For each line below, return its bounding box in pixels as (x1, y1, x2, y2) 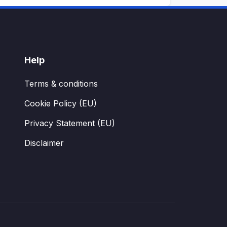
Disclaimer (24, 138, 64, 148)
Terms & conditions (24, 79, 98, 89)
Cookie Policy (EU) (24, 98, 97, 108)
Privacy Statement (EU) (24, 118, 115, 128)
